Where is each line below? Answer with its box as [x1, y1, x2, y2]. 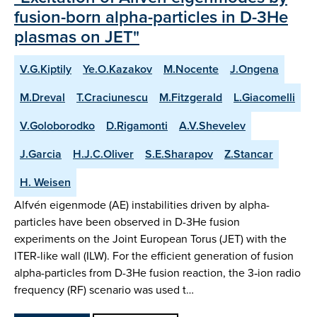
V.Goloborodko [20, 117, 95, 134]
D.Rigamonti [106, 117, 168, 134]
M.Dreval [20, 88, 65, 105]
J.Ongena [230, 60, 279, 77]
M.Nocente [163, 60, 219, 77]
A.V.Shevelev [179, 117, 246, 134]
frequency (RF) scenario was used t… [14, 281, 194, 298]
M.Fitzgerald [159, 88, 222, 105]
